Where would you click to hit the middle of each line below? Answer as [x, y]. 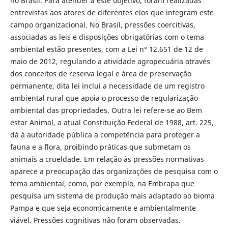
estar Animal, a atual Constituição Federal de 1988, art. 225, [112, 122]
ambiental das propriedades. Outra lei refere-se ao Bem [106, 110]
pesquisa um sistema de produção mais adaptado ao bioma [112, 195]
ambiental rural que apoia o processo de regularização [104, 98]
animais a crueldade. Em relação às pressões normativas [107, 159]
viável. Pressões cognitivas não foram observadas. [95, 220]
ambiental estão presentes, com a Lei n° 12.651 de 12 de [106, 49]
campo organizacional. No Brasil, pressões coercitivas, [103, 24]
